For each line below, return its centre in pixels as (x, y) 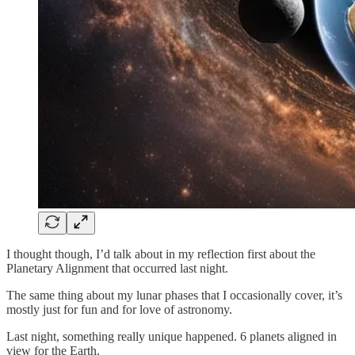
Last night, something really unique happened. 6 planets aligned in (172, 336)
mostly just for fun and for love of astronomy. (119, 309)
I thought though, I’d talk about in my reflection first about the (161, 254)
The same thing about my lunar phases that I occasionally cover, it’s (174, 295)
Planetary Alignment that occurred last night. (117, 268)
